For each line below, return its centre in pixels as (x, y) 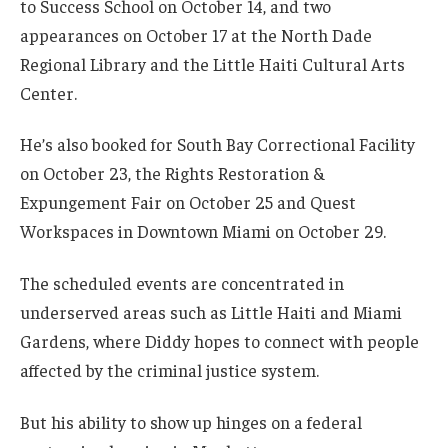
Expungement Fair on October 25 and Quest (188, 202)
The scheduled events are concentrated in (182, 283)
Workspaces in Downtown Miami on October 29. (203, 231)
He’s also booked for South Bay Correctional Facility (217, 144)
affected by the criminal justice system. (169, 370)
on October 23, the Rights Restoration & (172, 173)
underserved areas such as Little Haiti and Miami (211, 312)
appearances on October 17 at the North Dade (196, 34)
